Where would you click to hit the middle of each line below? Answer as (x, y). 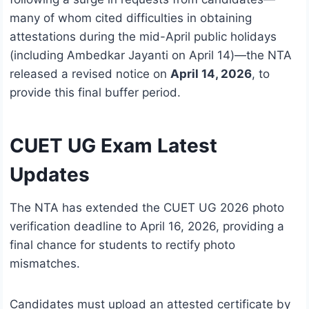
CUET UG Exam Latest (113, 145)
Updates (50, 174)
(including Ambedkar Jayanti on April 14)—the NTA (151, 55)
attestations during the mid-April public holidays (143, 36)
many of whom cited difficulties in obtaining (131, 18)
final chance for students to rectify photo (122, 245)
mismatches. (45, 263)
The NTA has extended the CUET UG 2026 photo (147, 207)
